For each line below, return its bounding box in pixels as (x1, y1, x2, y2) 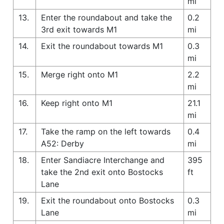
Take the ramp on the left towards (41, 126, 170, 136)
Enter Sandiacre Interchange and (41, 154, 164, 165)
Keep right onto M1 (41, 97, 112, 108)
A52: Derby (41, 138, 84, 148)
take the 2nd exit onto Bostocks (41, 166, 163, 177)
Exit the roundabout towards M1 (41, 40, 163, 51)
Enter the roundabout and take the (41, 12, 172, 22)
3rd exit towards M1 (41, 24, 117, 34)
